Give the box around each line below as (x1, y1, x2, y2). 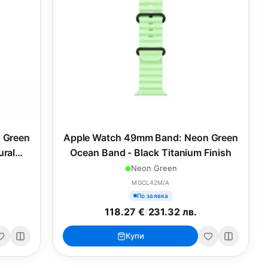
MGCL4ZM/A (132, 179, 170, 186)
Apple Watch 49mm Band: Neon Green (63, 132, 239, 144)
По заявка (136, 191, 169, 199)
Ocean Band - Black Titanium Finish (70, 147, 232, 159)
